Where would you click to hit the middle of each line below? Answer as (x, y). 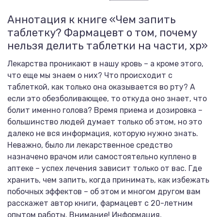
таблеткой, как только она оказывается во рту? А (101, 87)
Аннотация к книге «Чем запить (92, 20)
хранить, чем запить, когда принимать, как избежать (108, 180)
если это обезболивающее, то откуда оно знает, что (107, 99)
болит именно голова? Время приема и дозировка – (105, 110)
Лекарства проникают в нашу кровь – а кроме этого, (105, 64)
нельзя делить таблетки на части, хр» (108, 46)
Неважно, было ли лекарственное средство (90, 145)
